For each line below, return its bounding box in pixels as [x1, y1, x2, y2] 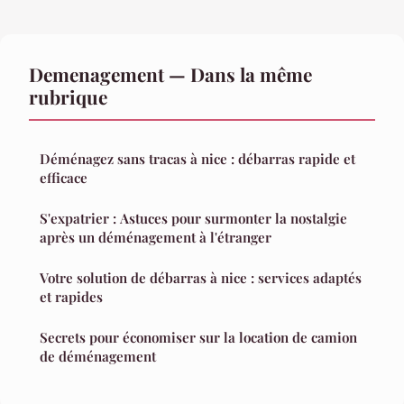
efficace [40, 168, 87, 187]
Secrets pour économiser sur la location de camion [40, 327, 357, 346]
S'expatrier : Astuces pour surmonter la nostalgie [40, 208, 347, 227]
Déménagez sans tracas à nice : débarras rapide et [40, 149, 355, 168]
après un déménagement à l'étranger [40, 227, 271, 246]
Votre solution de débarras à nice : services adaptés [40, 268, 362, 287]
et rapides [40, 287, 103, 306]
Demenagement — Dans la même [29, 60, 312, 87]
